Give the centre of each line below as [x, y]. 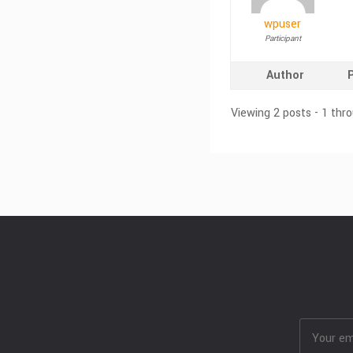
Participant [282, 39]
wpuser [282, 24]
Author [284, 75]
